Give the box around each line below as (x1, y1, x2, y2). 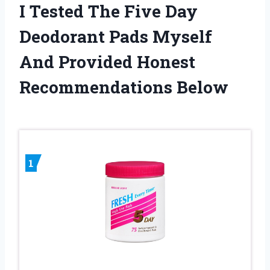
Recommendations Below (19, 75, 228, 98)
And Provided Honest (19, 50, 195, 73)
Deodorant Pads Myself (19, 25, 212, 48)
